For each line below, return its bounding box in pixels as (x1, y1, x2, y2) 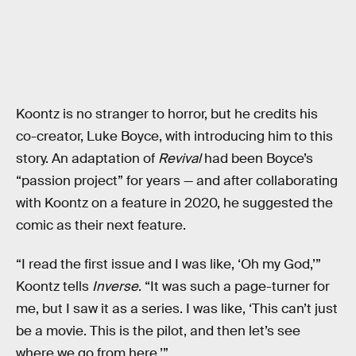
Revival (158, 149, 201, 167)
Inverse (92, 278, 138, 296)
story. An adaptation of (16, 149, 158, 167)
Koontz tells (16, 278, 92, 296)
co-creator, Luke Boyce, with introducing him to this (16, 127, 333, 145)
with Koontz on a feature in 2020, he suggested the (16, 194, 333, 211)
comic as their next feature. (16, 216, 186, 234)
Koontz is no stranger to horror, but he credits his (16, 105, 318, 122)
